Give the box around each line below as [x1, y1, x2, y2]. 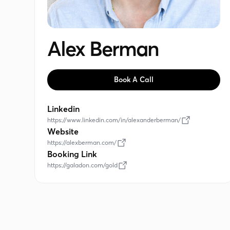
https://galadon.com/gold [47, 161, 118, 169]
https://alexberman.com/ [47, 139, 117, 147]
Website [47, 126, 79, 137]
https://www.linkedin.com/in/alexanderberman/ [47, 116, 181, 124]
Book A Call [114, 75, 154, 85]
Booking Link [47, 149, 98, 160]
